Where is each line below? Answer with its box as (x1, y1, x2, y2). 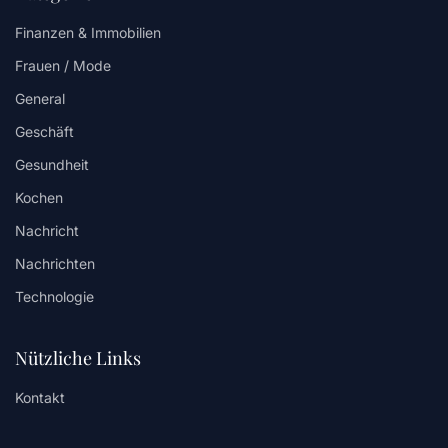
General (15, 89, 65, 107)
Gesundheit (15, 155, 89, 173)
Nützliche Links (15, 345, 141, 370)
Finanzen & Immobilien (15, 23, 161, 41)
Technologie (15, 287, 94, 305)
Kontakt (15, 388, 65, 406)
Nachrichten (15, 254, 95, 272)
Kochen (15, 188, 63, 206)
